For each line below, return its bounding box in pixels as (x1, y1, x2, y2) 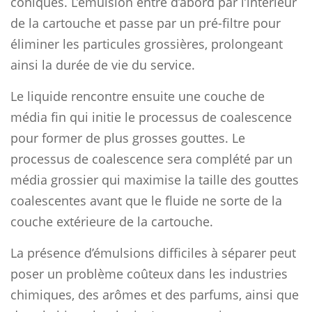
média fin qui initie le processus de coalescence (10, 108, 292, 125)
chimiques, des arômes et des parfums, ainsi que (10, 286, 299, 303)
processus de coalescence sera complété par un (10, 150, 292, 167)
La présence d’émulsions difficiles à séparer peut (10, 244, 296, 261)
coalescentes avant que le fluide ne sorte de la (10, 192, 282, 209)
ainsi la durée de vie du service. (10, 56, 195, 73)
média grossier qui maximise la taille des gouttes (10, 171, 299, 188)
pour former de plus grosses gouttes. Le (10, 129, 245, 146)
